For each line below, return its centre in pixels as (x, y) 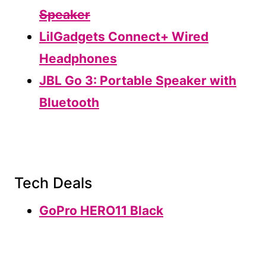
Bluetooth (69, 103)
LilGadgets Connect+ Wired (124, 37)
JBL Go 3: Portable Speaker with (138, 81)
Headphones (78, 59)
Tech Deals (53, 183)
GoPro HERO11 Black (101, 211)
